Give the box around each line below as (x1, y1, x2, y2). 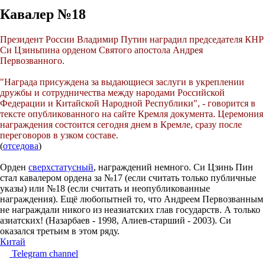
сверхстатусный (28, 161, 93, 172)
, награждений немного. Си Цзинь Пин (93, 161, 253, 172)
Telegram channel (12, 248, 78, 258)
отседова (3, 140, 38, 151)
